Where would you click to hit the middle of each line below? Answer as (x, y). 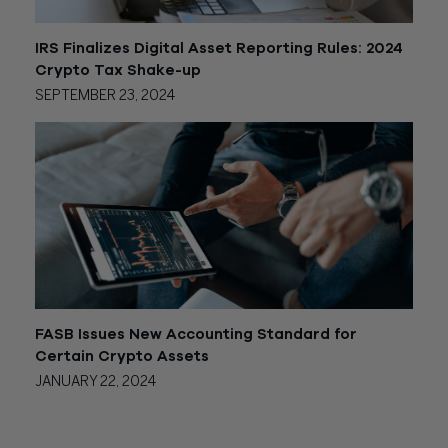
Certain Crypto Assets (122, 357)
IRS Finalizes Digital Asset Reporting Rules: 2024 (219, 49)
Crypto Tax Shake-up (118, 71)
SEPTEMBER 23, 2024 (105, 97)
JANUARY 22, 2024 (95, 383)
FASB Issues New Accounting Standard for (196, 335)
